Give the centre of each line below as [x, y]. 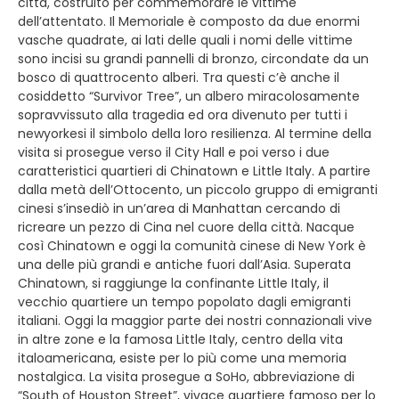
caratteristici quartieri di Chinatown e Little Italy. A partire [194, 171]
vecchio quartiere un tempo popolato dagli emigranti [184, 301]
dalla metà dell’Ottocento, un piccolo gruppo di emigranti [198, 189]
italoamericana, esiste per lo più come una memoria [182, 358]
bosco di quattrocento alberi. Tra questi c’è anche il [179, 77]
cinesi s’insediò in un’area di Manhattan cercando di [179, 208]
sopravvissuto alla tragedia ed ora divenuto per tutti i [183, 114]
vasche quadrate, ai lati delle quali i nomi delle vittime [185, 40]
